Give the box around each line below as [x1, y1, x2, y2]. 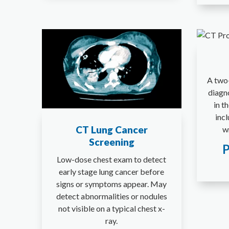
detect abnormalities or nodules [56, 191, 167, 201]
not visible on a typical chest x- [58, 203, 165, 214]
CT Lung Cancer [75, 124, 148, 136]
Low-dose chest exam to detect [57, 154, 167, 165]
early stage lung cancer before [59, 167, 165, 177]
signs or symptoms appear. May [56, 179, 167, 189]
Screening [88, 136, 134, 148]
